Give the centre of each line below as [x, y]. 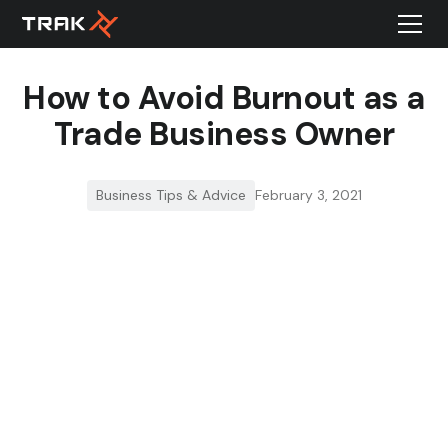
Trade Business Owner [224, 134]
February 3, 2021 [308, 195]
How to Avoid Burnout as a [224, 98]
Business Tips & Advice [170, 195]
